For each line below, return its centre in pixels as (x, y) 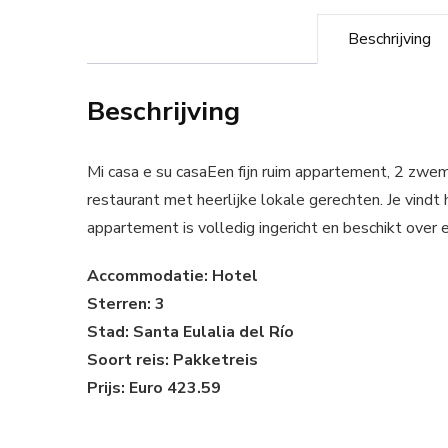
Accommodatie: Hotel (172, 276)
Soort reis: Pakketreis (172, 360)
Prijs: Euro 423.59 (154, 388)
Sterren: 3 (126, 304)
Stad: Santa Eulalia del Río (190, 332)
